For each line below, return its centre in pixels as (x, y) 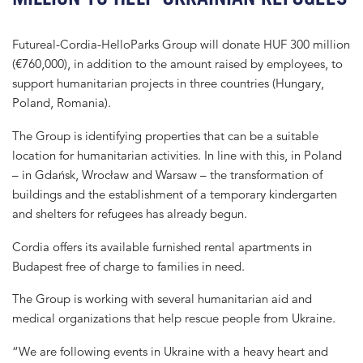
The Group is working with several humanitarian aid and (162, 299)
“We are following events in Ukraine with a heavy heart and (170, 352)
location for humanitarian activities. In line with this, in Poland (177, 155)
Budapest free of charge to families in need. (128, 266)
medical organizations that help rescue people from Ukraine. (174, 318)
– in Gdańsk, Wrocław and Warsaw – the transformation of (167, 174)
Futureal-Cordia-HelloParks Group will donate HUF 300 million (181, 45)
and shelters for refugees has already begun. (130, 213)
